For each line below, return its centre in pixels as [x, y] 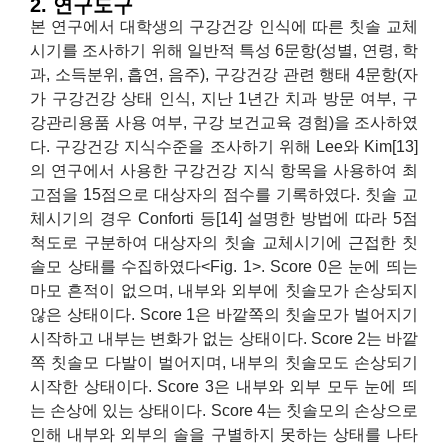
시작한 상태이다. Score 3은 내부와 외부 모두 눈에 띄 [224, 386]
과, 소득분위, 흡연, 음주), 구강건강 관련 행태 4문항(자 [224, 74]
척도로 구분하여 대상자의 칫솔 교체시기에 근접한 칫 [224, 242]
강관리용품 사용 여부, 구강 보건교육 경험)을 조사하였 [224, 122]
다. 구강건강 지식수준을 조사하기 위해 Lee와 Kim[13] [224, 146]
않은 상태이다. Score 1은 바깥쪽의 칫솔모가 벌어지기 [224, 314]
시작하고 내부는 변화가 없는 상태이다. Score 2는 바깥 [224, 338]
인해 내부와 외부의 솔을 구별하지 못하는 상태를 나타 [224, 434]
